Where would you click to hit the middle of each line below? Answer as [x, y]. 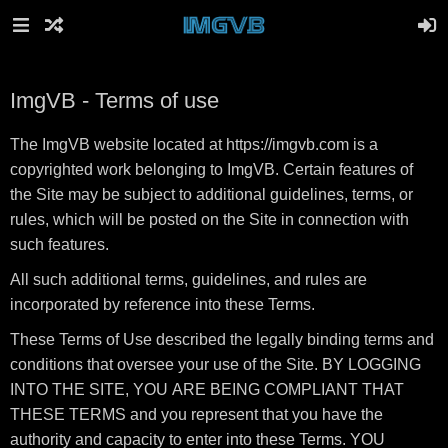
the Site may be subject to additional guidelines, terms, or [211, 194]
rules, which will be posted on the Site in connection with [209, 219]
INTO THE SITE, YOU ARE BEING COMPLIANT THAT [207, 389]
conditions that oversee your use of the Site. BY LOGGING [215, 364]
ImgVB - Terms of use [114, 100]
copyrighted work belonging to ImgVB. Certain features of [211, 169]
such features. [59, 244]
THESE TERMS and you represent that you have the [196, 414]
